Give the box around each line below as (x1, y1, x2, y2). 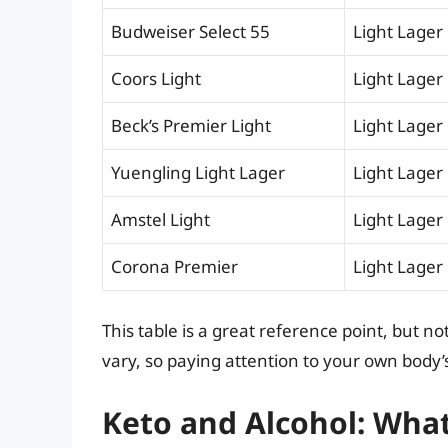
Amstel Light (111, 207, 210, 231)
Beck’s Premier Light (111, 113, 271, 137)
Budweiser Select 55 (111, 19, 270, 43)
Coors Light (111, 66, 201, 90)
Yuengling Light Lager (111, 160, 285, 184)
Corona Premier (111, 254, 238, 278)
